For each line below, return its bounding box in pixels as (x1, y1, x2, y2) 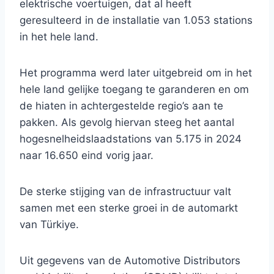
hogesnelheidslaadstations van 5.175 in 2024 (20, 133, 242, 146)
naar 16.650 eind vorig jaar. (20, 149, 154, 162)
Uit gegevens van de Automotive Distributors (20, 254, 240, 267)
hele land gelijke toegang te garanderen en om (20, 83, 249, 96)
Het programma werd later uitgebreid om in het (20, 67, 252, 80)
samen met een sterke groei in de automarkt (20, 202, 238, 215)
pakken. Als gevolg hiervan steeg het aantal (20, 116, 234, 129)
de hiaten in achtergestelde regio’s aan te (20, 100, 223, 113)
